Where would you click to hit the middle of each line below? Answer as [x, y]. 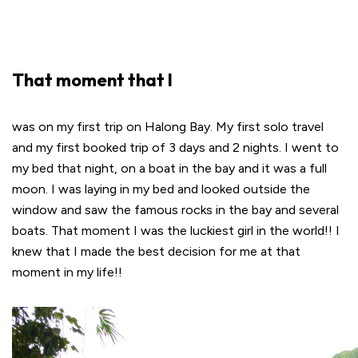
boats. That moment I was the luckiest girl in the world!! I [176, 231]
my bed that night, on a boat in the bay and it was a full [169, 168]
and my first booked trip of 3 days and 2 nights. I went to [175, 147]
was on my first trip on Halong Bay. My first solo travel [168, 127]
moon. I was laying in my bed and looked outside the [161, 189]
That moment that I [92, 80]
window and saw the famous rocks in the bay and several [175, 210]
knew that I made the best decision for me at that [156, 251]
